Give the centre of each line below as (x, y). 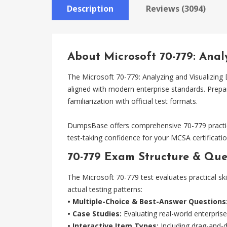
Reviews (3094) (176, 9)
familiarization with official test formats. (133, 101)
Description (90, 9)
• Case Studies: (94, 214)
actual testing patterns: (105, 189)
